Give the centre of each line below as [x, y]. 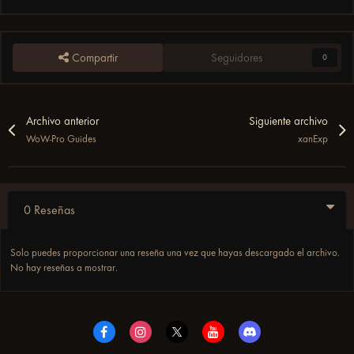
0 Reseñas [49, 210]
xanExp [313, 138]
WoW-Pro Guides [62, 138]
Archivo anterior [63, 121]
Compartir [93, 58]
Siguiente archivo [288, 121]
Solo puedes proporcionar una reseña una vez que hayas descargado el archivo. [175, 252]
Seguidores [236, 58]
